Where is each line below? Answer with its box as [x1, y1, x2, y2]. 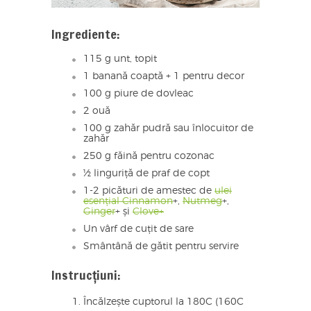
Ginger [83, 207, 115, 217]
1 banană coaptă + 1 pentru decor [83, 72, 244, 82]
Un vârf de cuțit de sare [83, 224, 194, 235]
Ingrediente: [51, 25, 120, 44]
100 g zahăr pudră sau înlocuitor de [83, 124, 253, 134]
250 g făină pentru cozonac [83, 151, 215, 162]
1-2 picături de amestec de [83, 186, 215, 196]
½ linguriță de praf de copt [83, 169, 210, 179]
